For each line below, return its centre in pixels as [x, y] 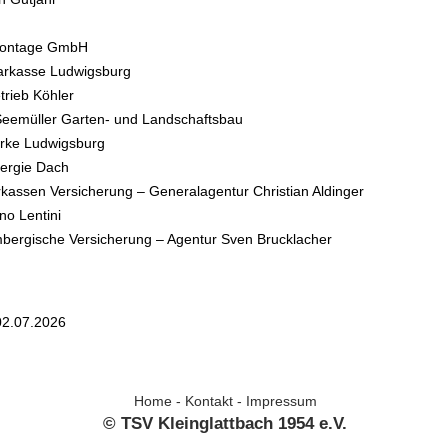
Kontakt [208, 400]
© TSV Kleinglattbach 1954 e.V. [225, 422]
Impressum [281, 400]
